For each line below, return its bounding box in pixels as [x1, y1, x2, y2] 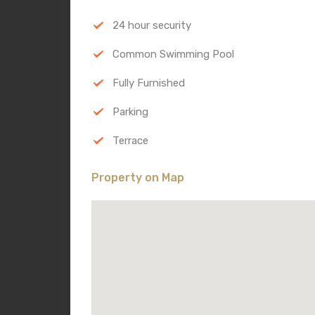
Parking [112, 105, 148, 118]
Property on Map [91, 170, 184, 184]
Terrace [112, 134, 148, 147]
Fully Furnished [112, 76, 185, 89]
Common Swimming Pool [112, 47, 234, 60]
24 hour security [112, 18, 191, 32]
